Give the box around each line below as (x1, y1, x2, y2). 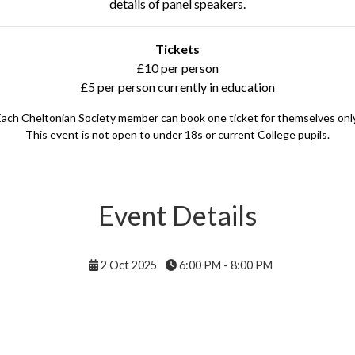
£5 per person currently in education (80, 78, 275, 94)
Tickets (155, 40, 200, 56)
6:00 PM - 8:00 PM (177, 258, 273, 272)
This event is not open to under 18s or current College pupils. (25, 127, 330, 141)
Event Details (98, 198, 257, 231)
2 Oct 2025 (98, 258, 160, 272)
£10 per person (136, 59, 219, 75)
